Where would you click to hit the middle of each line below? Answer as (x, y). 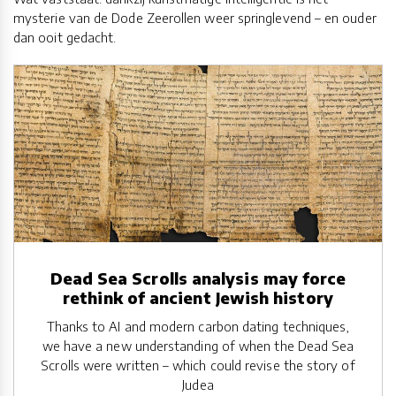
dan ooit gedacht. (65, 38)
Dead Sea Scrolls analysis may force (198, 278)
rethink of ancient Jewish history (198, 298)
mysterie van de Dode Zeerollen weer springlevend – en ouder (195, 18)
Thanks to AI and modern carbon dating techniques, (198, 327)
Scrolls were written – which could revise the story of (198, 366)
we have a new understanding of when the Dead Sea (198, 346)
